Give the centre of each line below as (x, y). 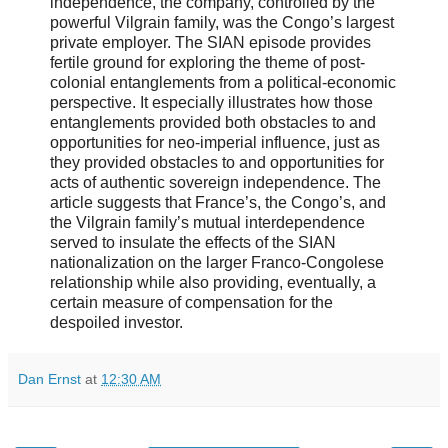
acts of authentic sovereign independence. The (215, 182)
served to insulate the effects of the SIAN (193, 242)
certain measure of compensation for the (191, 302)
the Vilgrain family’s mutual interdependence (207, 222)
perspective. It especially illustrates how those (211, 102)
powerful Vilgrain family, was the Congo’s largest (222, 22)
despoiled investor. (116, 322)
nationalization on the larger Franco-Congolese (217, 262)
